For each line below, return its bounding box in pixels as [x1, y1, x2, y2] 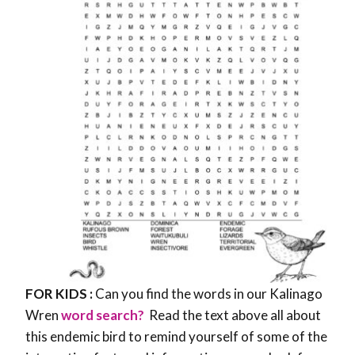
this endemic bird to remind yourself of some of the [25, 328, 327, 345]
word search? [61, 307, 147, 324]
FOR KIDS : [25, 285, 95, 303]
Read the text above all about [147, 307, 321, 324]
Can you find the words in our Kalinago [95, 285, 323, 303]
